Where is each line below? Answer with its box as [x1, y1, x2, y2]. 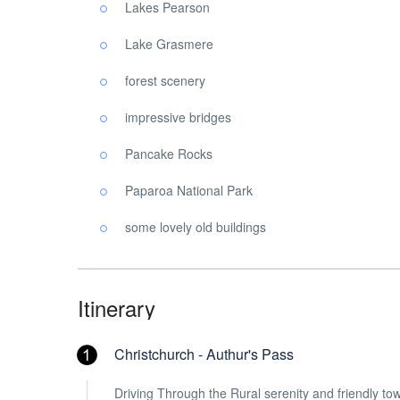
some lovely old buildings [125, 218, 266, 236]
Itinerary [78, 292, 155, 323]
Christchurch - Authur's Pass [114, 344, 294, 364]
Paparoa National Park [125, 181, 253, 199]
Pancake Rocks [125, 145, 212, 162]
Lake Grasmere [125, 35, 213, 53]
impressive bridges [125, 108, 231, 126]
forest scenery [125, 71, 205, 89]
